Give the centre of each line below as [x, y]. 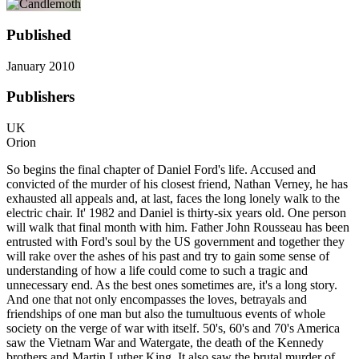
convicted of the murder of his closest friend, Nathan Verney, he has [177, 184]
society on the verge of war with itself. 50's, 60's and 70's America [173, 328]
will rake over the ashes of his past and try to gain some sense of [168, 256]
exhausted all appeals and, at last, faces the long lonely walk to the [173, 198]
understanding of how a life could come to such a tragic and [157, 270]
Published [39, 34]
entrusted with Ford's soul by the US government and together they [175, 241]
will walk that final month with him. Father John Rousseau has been [178, 227]
